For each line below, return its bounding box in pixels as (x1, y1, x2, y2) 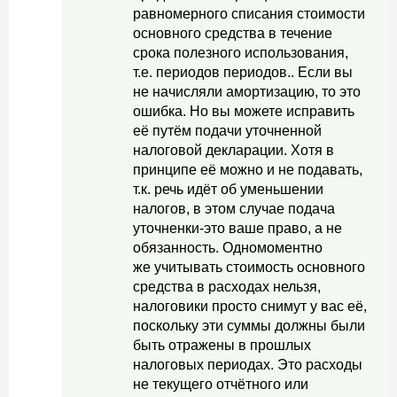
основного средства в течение (133, 26, 332, 41)
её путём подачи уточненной (133, 123, 322, 138)
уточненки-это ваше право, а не (133, 221, 342, 236)
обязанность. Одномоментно (133, 240, 323, 255)
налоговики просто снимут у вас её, (133, 299, 367, 314)
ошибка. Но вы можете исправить (133, 104, 354, 119)
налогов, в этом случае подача (133, 201, 335, 216)
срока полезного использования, (133, 45, 348, 60)
